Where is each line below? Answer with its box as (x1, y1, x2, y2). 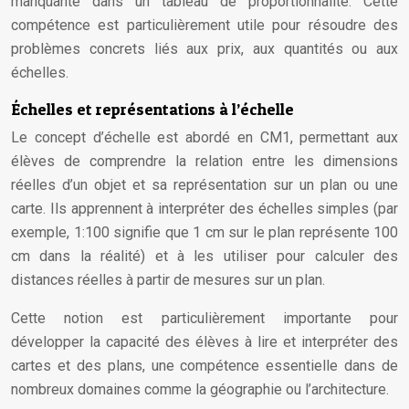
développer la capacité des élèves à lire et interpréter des (11, 333, 398, 351)
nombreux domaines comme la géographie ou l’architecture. (11, 381, 389, 398)
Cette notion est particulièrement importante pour (11, 309, 398, 327)
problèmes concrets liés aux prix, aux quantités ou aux (11, 40, 398, 58)
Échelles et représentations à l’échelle (11, 100, 294, 119)
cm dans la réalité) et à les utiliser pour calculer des (11, 247, 398, 265)
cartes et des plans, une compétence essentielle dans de (11, 357, 398, 374)
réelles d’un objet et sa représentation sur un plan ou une (11, 176, 398, 194)
